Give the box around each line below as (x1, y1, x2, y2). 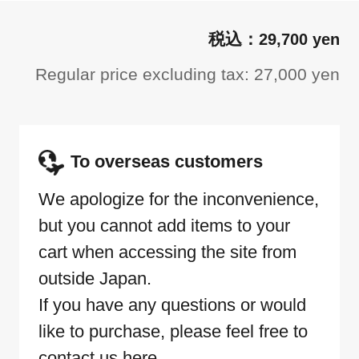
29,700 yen (259, 30, 340, 49)
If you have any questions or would (38, 294, 306, 315)
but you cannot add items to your (38, 215, 290, 236)
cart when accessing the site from (38, 241, 296, 262)
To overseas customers (71, 151, 263, 171)
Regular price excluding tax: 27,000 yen (35, 65, 340, 84)
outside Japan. (38, 268, 151, 288)
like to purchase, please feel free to (38, 321, 308, 341)
